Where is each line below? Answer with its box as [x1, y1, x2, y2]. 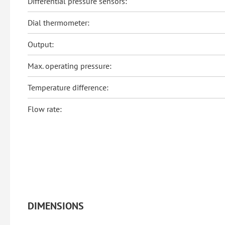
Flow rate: [28, 104, 62, 115]
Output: [28, 39, 54, 50]
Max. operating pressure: [28, 61, 111, 71]
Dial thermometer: [28, 18, 89, 28]
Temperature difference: [28, 82, 108, 93]
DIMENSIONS [28, 199, 84, 213]
